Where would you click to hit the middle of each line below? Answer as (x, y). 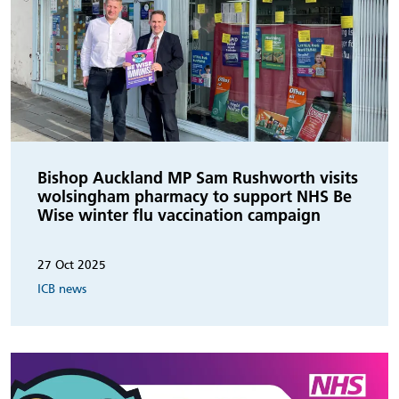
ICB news (62, 289)
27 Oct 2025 (72, 265)
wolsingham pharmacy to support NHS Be (195, 196)
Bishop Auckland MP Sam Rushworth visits (198, 177)
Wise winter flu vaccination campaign (179, 215)
